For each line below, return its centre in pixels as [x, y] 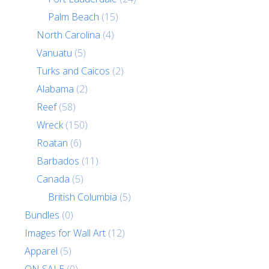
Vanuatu [54, 53]
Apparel [41, 251]
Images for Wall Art [65, 233]
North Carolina [68, 35]
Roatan [52, 143]
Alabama [55, 89]
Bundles [42, 215]
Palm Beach [73, 17]
